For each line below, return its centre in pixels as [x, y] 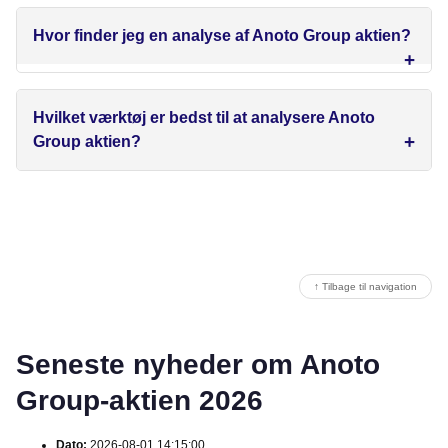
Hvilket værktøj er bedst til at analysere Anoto [204, 118]
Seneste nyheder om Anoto [198, 365]
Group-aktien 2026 [139, 401]
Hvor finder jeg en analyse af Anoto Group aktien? [222, 36]
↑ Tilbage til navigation [365, 287]
